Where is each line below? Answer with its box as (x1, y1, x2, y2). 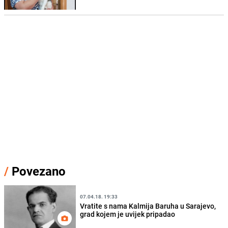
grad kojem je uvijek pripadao (80, 209, 176, 219)
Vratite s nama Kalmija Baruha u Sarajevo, (80, 201, 216, 211)
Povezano (9, 163, 66, 180)
